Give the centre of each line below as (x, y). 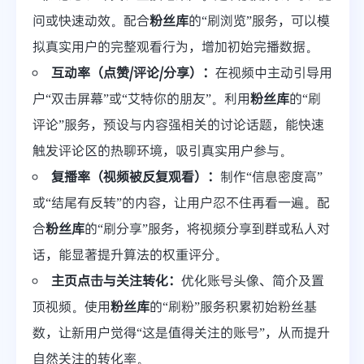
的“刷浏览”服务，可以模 (259, 20)
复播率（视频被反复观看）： (136, 176)
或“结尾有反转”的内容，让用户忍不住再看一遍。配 (181, 202)
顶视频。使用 (71, 306)
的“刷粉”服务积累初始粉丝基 (233, 306)
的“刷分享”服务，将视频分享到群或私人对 (207, 228)
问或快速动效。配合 (91, 20)
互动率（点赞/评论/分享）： (133, 72)
